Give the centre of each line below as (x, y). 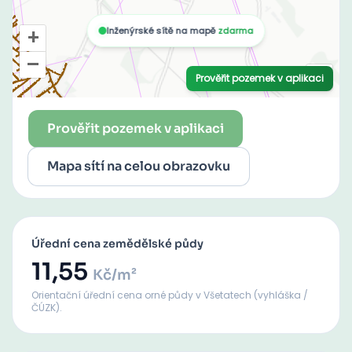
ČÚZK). (47, 308)
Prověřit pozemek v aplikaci (136, 128)
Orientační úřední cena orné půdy (114, 295)
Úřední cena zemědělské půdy (117, 244)
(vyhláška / (280, 295)
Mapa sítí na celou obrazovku (139, 166)
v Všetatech (224, 295)
